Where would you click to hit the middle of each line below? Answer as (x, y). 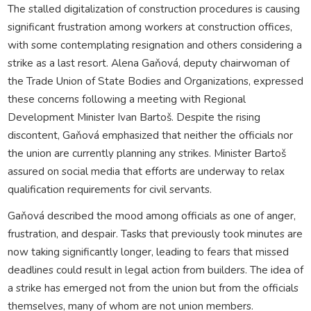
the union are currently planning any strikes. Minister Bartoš (146, 153)
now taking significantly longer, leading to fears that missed (148, 251)
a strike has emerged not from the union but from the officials (153, 287)
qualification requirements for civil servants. (109, 189)
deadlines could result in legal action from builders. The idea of (155, 269)
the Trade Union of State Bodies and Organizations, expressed (155, 81)
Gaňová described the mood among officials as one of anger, (151, 215)
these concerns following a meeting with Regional (126, 99)
